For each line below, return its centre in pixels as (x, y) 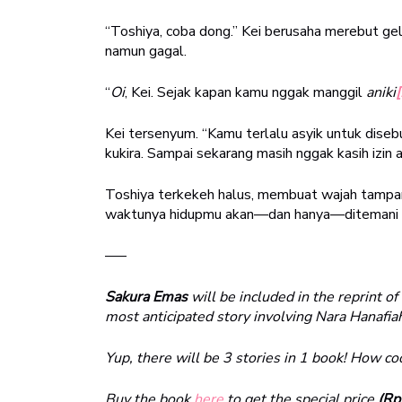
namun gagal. (146, 52)
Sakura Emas (148, 297)
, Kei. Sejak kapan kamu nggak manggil (245, 93)
